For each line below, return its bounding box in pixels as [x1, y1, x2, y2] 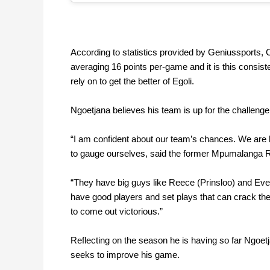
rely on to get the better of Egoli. [71, 76, 194, 87]
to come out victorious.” [71, 206, 163, 217]
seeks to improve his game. [71, 250, 180, 260]
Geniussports [206, 47, 261, 58]
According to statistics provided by [71, 47, 206, 58]
